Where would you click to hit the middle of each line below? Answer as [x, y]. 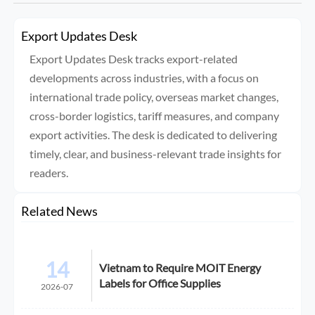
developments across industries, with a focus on [144, 77]
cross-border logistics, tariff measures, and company [154, 115]
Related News [59, 211]
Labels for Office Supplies [160, 283]
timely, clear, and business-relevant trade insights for [155, 153]
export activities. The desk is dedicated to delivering [153, 134]
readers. [49, 172]
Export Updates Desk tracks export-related [133, 58]
